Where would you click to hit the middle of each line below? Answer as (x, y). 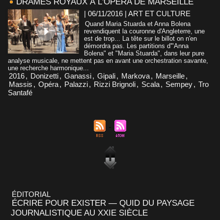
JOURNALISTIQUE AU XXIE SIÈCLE (79, 213)
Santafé (20, 92)
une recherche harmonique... (48, 68)
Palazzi (76, 84)
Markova (136, 76)
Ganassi (78, 76)
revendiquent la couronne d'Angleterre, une (144, 31)
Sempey (179, 84)
